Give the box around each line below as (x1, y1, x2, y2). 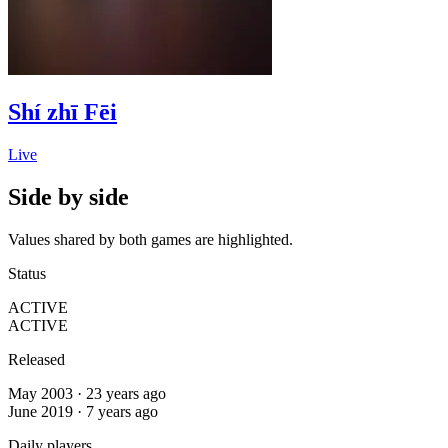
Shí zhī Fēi (8, 98, 117, 125)
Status (8, 264, 46, 282)
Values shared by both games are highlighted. (8, 230, 293, 248)
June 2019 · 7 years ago (8, 402, 158, 420)
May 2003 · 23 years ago (8, 384, 166, 402)
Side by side (8, 183, 129, 210)
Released (8, 350, 65, 368)
